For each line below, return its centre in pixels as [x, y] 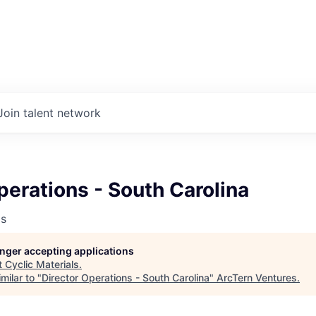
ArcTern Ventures [257, 278]
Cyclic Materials [42, 264]
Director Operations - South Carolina [126, 278]
